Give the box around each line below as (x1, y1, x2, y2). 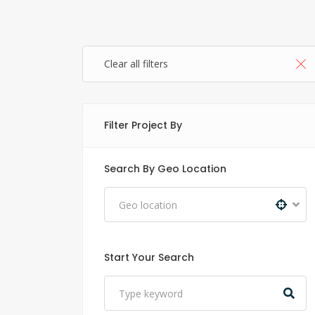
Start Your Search (104, 250, 194, 264)
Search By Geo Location (104, 162, 226, 176)
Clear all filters (104, 57, 168, 70)
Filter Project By (104, 118, 182, 132)
